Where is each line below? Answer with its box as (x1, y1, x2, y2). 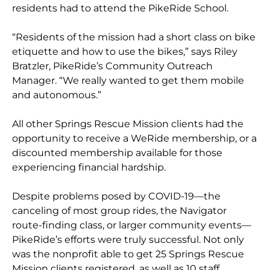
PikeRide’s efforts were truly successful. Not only (12, 234, 245, 246)
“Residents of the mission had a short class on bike (12, 31, 256, 43)
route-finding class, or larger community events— (12, 219, 252, 231)
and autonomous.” (12, 89, 104, 101)
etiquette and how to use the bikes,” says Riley (12, 46, 238, 58)
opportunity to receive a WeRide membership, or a (12, 133, 257, 145)
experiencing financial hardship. (12, 162, 166, 174)
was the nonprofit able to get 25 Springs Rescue (12, 248, 245, 260)
